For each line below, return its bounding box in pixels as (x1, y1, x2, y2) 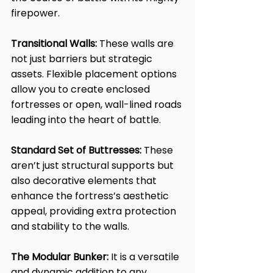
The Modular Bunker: (11, 249, 108, 264)
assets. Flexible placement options (11, 66, 179, 81)
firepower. (11, 5, 60, 20)
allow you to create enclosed (11, 82, 152, 96)
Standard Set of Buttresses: (11, 143, 141, 157)
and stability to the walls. (11, 219, 129, 233)
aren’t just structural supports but (11, 158, 176, 172)
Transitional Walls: (11, 36, 97, 51)
